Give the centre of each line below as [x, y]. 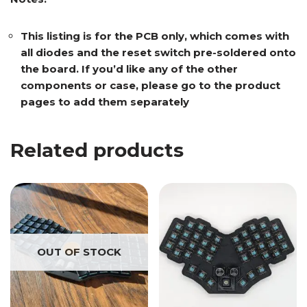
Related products [97, 150]
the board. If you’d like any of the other [129, 69]
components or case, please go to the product [150, 86]
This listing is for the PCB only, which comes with [155, 36]
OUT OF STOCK [79, 251]
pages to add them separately [105, 102]
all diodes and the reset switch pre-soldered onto [158, 53]
